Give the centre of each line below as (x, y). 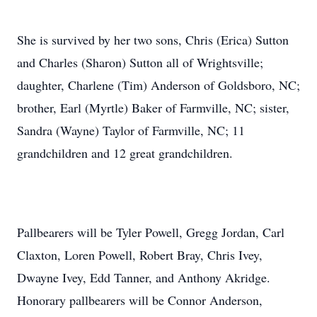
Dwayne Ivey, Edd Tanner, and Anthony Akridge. (144, 277)
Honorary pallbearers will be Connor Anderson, (140, 300)
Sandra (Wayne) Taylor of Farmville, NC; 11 (131, 130)
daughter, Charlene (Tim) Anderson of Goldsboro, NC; (158, 85)
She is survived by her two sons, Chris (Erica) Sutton (153, 40)
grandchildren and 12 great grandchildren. (125, 153)
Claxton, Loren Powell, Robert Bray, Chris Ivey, (140, 255)
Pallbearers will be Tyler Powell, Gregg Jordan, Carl (151, 232)
